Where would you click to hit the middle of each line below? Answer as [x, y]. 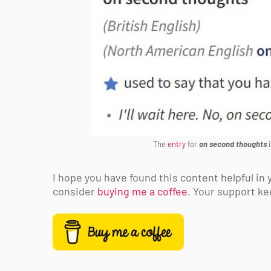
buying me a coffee [142, 191]
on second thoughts [233, 144]
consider [75, 191]
